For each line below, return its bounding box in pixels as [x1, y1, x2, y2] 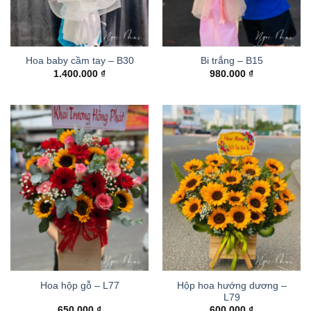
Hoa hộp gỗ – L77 [40, 280, 119, 292]
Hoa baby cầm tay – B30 [25, 56, 134, 67]
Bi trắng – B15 [200, 56, 263, 67]
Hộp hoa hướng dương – [176, 280, 287, 291]
